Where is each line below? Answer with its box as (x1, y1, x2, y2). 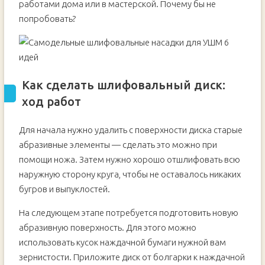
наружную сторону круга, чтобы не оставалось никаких (18, 169, 241, 179)
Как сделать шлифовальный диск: (21, 78, 225, 92)
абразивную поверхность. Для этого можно (18, 222, 196, 232)
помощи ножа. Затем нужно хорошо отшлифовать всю (18, 154, 240, 164)
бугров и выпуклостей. (18, 184, 110, 194)
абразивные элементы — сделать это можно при (18, 140, 217, 150)
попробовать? (18, 14, 76, 24)
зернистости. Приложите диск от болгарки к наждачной (18, 252, 245, 262)
